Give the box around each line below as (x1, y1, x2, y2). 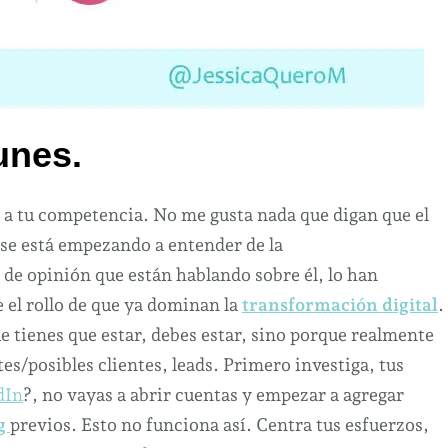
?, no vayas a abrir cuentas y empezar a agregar (22, 383, 404, 405)
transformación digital (241, 293, 438, 315)
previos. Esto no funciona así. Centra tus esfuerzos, (9, 413, 429, 435)
